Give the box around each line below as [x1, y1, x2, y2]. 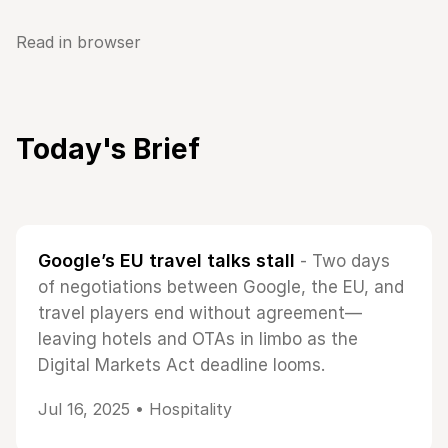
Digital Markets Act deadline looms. [38, 355, 325, 375]
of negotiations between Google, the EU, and [38, 277, 404, 297]
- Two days [295, 251, 390, 271]
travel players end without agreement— [38, 303, 362, 323]
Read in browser [16, 32, 141, 52]
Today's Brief [16, 132, 200, 166]
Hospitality [149, 399, 232, 419]
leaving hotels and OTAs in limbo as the [38, 329, 358, 349]
